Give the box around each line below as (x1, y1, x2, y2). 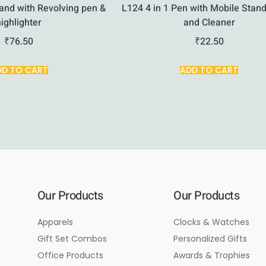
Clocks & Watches (173, 216, 250, 229)
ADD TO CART (180, 64, 239, 77)
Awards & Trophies (173, 249, 251, 262)
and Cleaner (183, 15, 235, 30)
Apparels (37, 216, 73, 229)
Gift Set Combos (37, 233, 107, 245)
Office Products (37, 249, 103, 262)
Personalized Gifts (173, 233, 248, 245)
